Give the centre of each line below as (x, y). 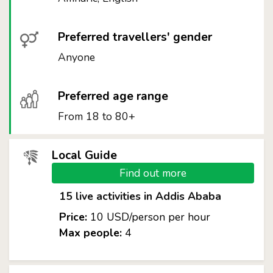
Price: (73, 217)
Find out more (153, 173)
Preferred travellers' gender (135, 37)
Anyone (77, 57)
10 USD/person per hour (148, 217)
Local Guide (84, 155)
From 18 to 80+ (97, 116)
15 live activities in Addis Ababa (140, 196)
